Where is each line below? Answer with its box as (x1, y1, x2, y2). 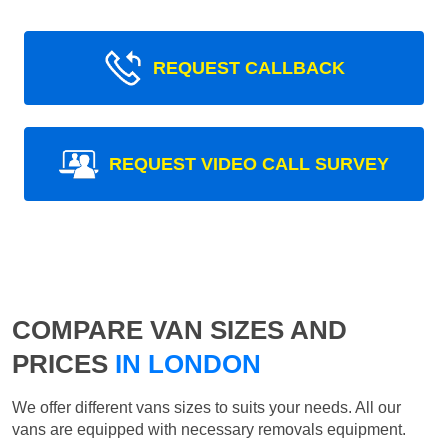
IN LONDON (108, 349, 261, 380)
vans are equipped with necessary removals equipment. (12, 421, 406, 439)
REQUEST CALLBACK (153, 58, 345, 79)
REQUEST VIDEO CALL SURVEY (109, 154, 389, 175)
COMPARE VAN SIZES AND (12, 315, 347, 346)
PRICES (12, 349, 108, 380)
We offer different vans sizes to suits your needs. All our (12, 399, 401, 417)
